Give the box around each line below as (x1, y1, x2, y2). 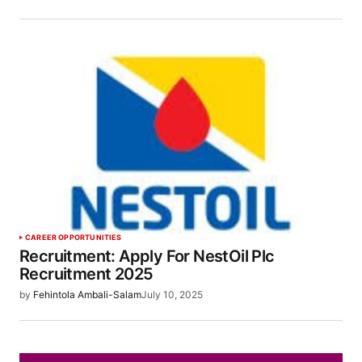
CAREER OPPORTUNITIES (25, 233, 122, 242)
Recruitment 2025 (19, 264, 154, 284)
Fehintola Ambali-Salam (33, 288, 141, 301)
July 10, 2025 (141, 288, 203, 301)
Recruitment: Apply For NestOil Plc (19, 246, 275, 267)
